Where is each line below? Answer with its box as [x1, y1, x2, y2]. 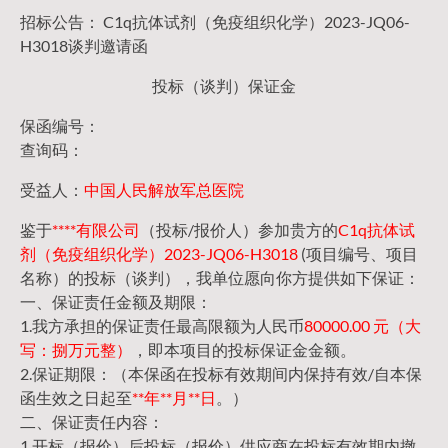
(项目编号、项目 [298, 244, 418, 264]
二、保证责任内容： [20, 412, 164, 432]
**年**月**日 [132, 388, 216, 408]
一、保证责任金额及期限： [20, 292, 212, 312]
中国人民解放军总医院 [84, 180, 244, 200]
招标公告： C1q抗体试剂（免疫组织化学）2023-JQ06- [20, 12, 410, 32]
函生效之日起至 [20, 388, 132, 408]
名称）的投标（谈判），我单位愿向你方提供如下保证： [20, 268, 420, 288]
